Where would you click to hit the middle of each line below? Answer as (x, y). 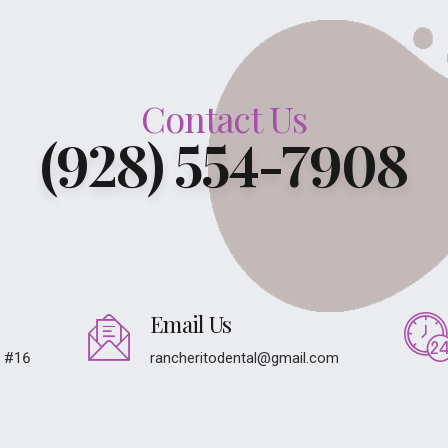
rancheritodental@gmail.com (244, 358)
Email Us (191, 324)
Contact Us (224, 118)
